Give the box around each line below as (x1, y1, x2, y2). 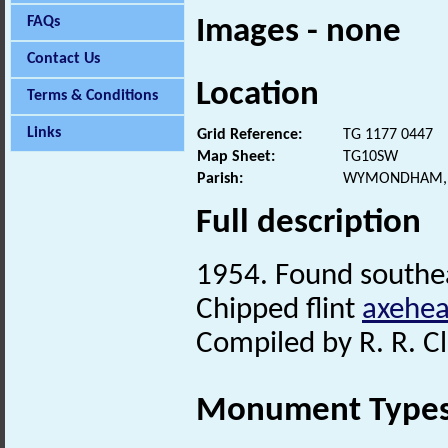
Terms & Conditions (27, 88, 158, 104)
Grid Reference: (197, 126, 302, 143)
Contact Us (27, 51, 100, 67)
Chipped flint (196, 294, 362, 326)
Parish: (197, 170, 243, 187)
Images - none (196, 15, 401, 51)
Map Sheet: (197, 148, 275, 165)
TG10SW (343, 148, 398, 165)
